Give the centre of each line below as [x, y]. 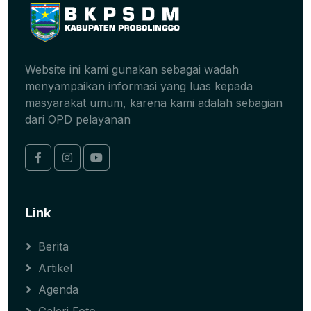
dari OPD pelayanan [78, 120]
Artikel [55, 268]
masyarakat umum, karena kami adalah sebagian [154, 103]
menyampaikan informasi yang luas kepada [139, 86]
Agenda [58, 290]
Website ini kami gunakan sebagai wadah [132, 70]
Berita [53, 247]
